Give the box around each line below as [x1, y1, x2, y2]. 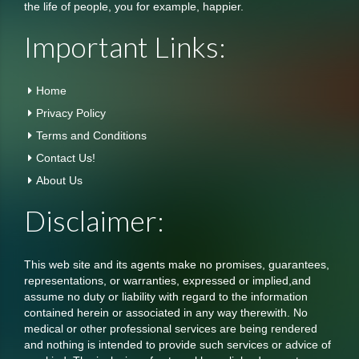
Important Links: [24, 29, 226, 64]
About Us [36, 174, 83, 187]
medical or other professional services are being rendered [24, 322, 317, 335]
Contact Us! [36, 151, 95, 164]
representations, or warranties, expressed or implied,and [24, 274, 311, 287]
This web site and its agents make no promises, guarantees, [24, 258, 329, 271]
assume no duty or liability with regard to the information [24, 290, 308, 303]
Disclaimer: [24, 203, 164, 238]
